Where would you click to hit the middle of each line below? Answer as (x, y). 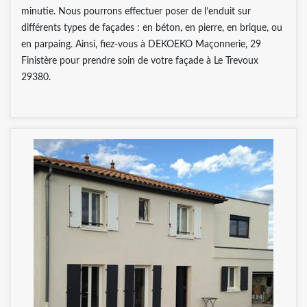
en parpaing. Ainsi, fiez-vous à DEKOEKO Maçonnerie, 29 (141, 44)
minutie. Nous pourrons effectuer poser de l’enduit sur (136, 11)
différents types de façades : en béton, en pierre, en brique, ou (152, 28)
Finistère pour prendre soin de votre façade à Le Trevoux (140, 61)
